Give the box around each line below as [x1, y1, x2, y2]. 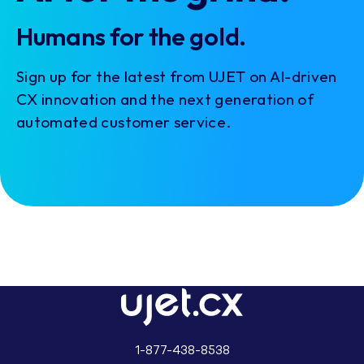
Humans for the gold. [16, 20, 246, 52]
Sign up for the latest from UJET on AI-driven [16, 66, 337, 86]
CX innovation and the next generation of [16, 89, 314, 109]
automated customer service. [16, 111, 232, 132]
